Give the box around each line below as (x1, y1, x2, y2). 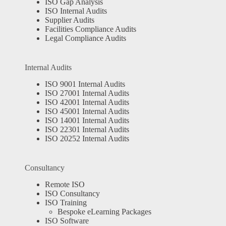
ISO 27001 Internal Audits (44, 89, 129, 98)
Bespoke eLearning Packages (57, 207, 151, 216)
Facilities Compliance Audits (44, 25, 136, 34)
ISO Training (44, 198, 87, 207)
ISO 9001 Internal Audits (44, 80, 125, 89)
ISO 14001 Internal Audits (44, 116, 129, 125)
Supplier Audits (44, 16, 94, 25)
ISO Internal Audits (44, 7, 107, 16)
